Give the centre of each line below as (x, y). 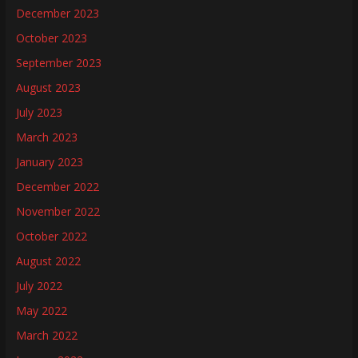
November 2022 (58, 211)
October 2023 (51, 38)
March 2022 (46, 335)
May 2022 (41, 310)
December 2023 (57, 13)
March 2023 (46, 137)
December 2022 (57, 187)
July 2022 (39, 286)
